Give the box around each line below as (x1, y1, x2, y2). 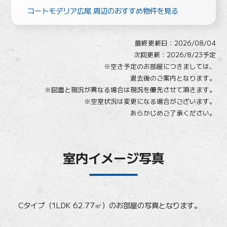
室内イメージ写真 (63, 148, 164, 167)
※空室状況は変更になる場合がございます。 (84, 96, 216, 106)
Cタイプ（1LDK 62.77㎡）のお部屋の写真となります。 (11, 199, 202, 210)
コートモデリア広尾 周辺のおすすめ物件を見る (27, 5, 179, 16)
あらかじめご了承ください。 (130, 107, 216, 118)
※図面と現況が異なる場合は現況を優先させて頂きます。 (44, 84, 216, 94)
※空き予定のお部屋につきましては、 (103, 61, 216, 71)
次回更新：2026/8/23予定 (133, 49, 216, 59)
